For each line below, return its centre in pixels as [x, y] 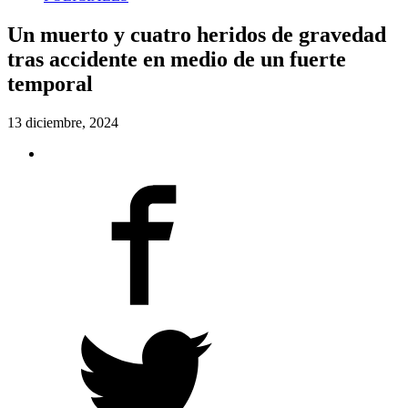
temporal [50, 83]
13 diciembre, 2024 [63, 122]
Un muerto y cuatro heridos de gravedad [197, 34]
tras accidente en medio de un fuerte [177, 59]
